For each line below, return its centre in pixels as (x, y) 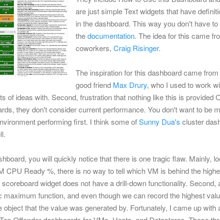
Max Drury (130, 84)
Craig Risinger (136, 48)
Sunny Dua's (160, 121)
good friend (94, 84)
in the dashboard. (104, 23)
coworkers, (95, 48)
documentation (111, 35)
